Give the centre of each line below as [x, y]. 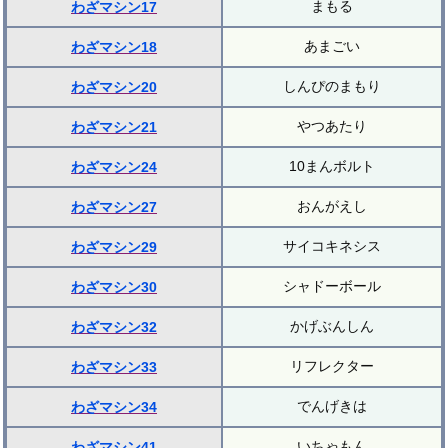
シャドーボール [332, 286]
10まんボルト [332, 166]
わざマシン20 [114, 87]
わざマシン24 [114, 167]
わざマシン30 [114, 287]
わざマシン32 [114, 327]
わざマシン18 [114, 47]
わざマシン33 [114, 367]
